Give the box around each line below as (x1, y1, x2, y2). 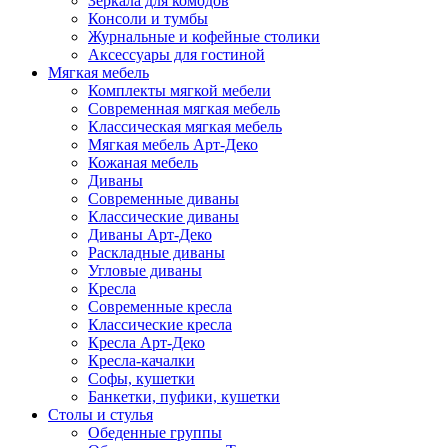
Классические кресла (88, 315, 232, 333)
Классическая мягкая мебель (88, 117, 282, 135)
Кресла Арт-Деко (88, 333, 205, 351)
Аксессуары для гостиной (88, 45, 265, 63)
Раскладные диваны (88, 243, 225, 261)
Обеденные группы (88, 423, 222, 441)
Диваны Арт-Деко (88, 225, 212, 243)
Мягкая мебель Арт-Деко (88, 135, 258, 153)
